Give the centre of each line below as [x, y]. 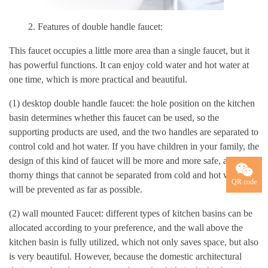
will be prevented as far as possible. [76, 189]
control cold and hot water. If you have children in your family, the [134, 146]
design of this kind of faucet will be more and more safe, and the [130, 161]
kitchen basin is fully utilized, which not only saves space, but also [134, 242]
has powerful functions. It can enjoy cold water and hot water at [129, 65]
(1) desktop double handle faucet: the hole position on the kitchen [132, 103]
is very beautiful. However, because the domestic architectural [125, 256]
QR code [244, 182]
